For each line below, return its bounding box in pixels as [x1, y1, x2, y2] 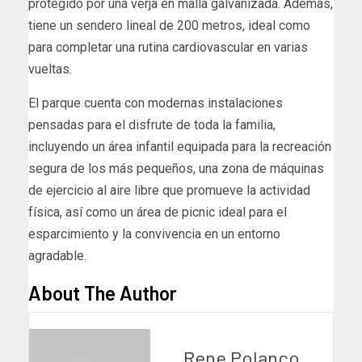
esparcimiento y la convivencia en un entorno [28, 226, 280, 242]
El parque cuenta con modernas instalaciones [28, 95, 283, 112]
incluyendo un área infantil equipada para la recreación [28, 139, 331, 155]
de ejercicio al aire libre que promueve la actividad [28, 183, 310, 199]
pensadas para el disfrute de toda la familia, [28, 117, 276, 133]
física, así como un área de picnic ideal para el [28, 204, 287, 221]
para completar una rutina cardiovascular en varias [28, 40, 308, 56]
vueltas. [28, 61, 72, 78]
